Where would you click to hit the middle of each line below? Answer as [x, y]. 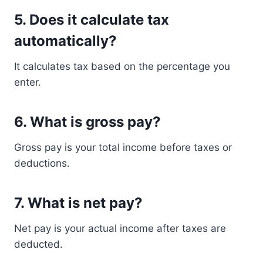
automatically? [65, 41]
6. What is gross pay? [87, 122]
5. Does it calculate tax [92, 20]
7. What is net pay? [78, 203]
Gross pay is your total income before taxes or [123, 147]
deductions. [42, 163]
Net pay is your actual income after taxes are [120, 228]
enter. [28, 82]
